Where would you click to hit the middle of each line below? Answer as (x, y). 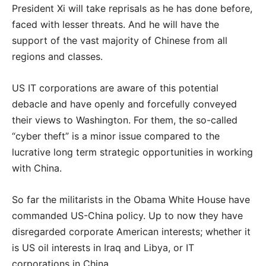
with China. (37, 168)
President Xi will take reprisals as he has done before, (132, 8)
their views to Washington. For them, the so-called (125, 120)
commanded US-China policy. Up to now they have (127, 216)
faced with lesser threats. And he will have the (115, 24)
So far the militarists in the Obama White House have (131, 199)
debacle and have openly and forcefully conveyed (124, 104)
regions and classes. (57, 56)
